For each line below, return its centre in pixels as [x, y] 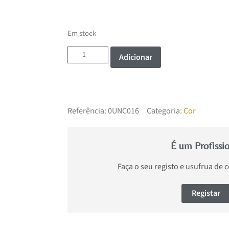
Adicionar [136, 57]
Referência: [88, 111]
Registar [206, 193]
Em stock [82, 33]
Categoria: [164, 111]
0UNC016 [123, 111]
